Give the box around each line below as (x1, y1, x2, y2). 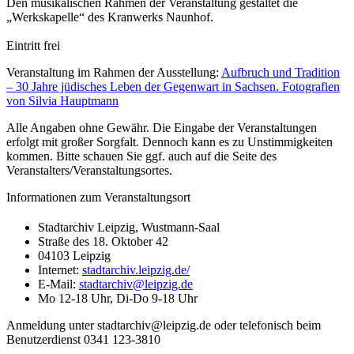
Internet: (38, 262, 82, 277)
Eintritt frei (6, 38, 60, 52)
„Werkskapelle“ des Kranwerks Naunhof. (6, 9, 213, 24)
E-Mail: (38, 277, 79, 291)
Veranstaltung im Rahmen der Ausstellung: (6, 65, 221, 79)
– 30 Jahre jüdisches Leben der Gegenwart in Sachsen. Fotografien (6, 79, 340, 93)
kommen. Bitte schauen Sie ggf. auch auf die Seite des (6, 149, 277, 163)
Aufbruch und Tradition (221, 65, 340, 79)
